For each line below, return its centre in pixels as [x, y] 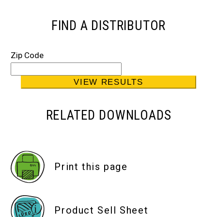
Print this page [91, 167]
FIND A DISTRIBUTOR [108, 26]
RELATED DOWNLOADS [108, 116]
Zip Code [27, 55]
